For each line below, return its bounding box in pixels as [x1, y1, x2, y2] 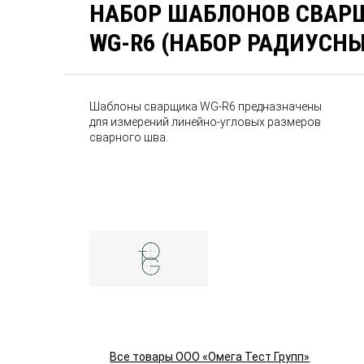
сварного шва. [89, 131, 169, 144]
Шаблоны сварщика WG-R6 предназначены [89, 100, 323, 113]
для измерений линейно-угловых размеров [89, 115, 322, 128]
